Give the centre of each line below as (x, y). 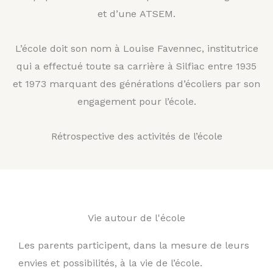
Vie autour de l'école (136, 218)
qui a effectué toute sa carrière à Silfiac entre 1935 (136, 66)
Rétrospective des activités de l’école (136, 136)
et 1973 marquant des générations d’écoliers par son (136, 83)
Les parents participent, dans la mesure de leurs (134, 245)
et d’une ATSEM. (136, 13)
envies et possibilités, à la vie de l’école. (110, 263)
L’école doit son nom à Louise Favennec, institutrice (136, 48)
